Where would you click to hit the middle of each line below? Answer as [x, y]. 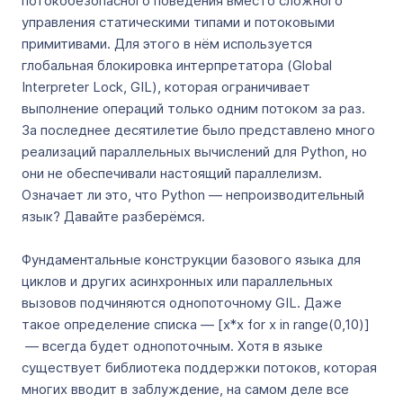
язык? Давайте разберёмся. [113, 216]
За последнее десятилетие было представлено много [198, 130]
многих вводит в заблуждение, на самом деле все [185, 389]
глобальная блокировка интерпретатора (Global [177, 65]
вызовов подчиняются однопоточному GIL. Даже [182, 303]
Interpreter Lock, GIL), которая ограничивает [166, 87]
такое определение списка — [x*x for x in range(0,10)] [196, 324]
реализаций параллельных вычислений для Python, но [194, 152]
